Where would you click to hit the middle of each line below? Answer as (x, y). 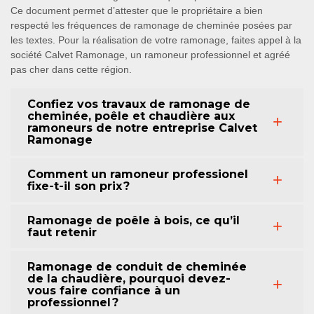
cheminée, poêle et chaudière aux (131, 116)
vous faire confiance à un (104, 291)
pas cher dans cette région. (71, 69)
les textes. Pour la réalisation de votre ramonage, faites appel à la (156, 40)
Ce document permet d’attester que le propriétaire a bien (137, 11)
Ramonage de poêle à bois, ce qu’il (134, 220)
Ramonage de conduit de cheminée (137, 267)
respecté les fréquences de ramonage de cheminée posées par (151, 25)
